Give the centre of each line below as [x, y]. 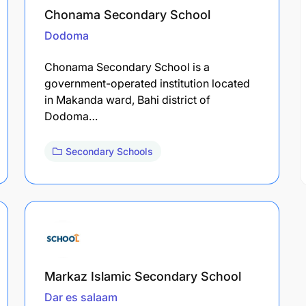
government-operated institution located [147, 83]
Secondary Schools [109, 151]
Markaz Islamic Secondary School [143, 276]
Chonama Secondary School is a [127, 67]
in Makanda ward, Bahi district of [127, 99]
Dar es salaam [81, 297]
